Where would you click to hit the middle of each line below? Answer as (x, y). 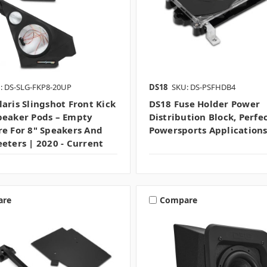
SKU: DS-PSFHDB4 (203, 87)
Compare (178, 200)
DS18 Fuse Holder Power (204, 104)
